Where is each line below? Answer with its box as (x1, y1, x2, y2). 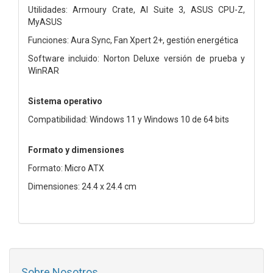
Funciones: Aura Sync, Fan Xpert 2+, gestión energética (28, 35, 238, 45)
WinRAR (28, 65, 59, 76)
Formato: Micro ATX (28, 163, 104, 173)
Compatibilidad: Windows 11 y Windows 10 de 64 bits (28, 114, 229, 124)
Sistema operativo (28, 96, 102, 106)
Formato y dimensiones (28, 144, 124, 155)
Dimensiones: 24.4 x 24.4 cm (28, 181, 136, 191)
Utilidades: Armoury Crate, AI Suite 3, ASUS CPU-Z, (28, 4, 245, 15)
